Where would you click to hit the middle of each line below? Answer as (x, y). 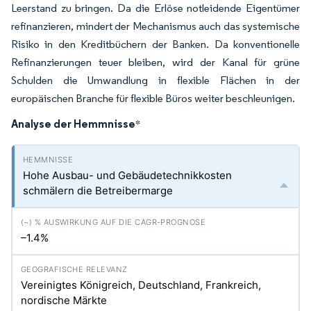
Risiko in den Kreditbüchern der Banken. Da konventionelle (155, 44)
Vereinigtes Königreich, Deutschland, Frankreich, (141, 285)
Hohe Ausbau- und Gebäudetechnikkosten (127, 175)
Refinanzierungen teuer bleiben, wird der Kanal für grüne (155, 62)
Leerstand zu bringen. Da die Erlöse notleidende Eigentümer (155, 8)
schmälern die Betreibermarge (98, 191)
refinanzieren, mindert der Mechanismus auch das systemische (155, 26)
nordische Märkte (64, 300)
